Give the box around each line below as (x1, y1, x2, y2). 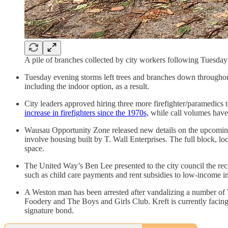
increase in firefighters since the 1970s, (24, 108, 149, 118)
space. (24, 144, 46, 153)
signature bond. (24, 206, 74, 215)
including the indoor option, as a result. (24, 82, 151, 91)
